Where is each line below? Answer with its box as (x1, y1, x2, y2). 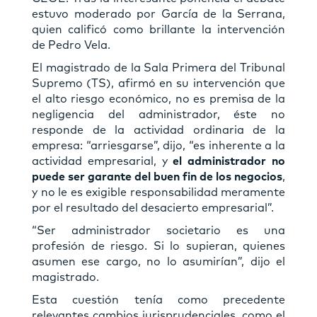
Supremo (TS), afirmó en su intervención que (32, 78, 285, 90)
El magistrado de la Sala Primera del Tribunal (32, 62, 285, 74)
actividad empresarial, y (32, 156, 173, 168)
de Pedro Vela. (32, 40, 110, 52)
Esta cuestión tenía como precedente (32, 294, 285, 306)
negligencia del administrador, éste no (32, 109, 285, 121)
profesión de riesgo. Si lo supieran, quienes (32, 241, 285, 253)
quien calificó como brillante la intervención (32, 24, 285, 36)
